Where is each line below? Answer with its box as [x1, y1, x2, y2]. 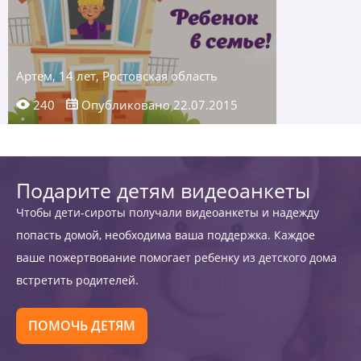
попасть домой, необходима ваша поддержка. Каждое [16, 227, 315, 243]
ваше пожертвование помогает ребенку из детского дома [16, 250, 337, 265]
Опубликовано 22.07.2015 [78, 97, 238, 113]
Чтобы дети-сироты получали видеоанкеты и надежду [16, 205, 319, 220]
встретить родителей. [16, 272, 139, 288]
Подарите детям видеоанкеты [16, 176, 310, 204]
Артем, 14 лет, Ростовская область [16, 68, 218, 84]
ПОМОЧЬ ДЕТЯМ [28, 317, 135, 334]
